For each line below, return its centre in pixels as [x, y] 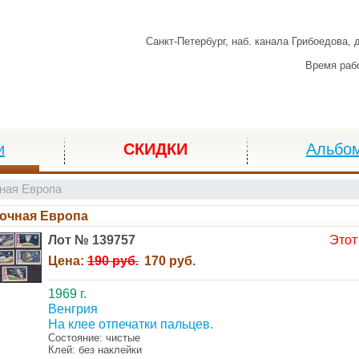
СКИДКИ [155, 149]
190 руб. [113, 261]
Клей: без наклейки [95, 350]
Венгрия [73, 309]
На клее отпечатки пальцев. [130, 324]
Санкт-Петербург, [189, 41]
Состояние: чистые [94, 338]
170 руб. [169, 261]
